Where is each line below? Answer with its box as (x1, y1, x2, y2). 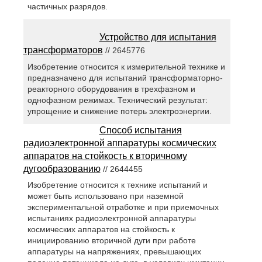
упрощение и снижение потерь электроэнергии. (27, 106, 212, 116)
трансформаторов (23, 45, 103, 56)
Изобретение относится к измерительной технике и (27, 61, 225, 71)
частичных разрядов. (27, 2, 108, 12)
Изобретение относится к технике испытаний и (27, 180, 208, 189)
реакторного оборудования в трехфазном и (27, 84, 195, 94)
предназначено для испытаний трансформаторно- (27, 73, 223, 82)
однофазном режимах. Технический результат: (27, 95, 208, 105)
